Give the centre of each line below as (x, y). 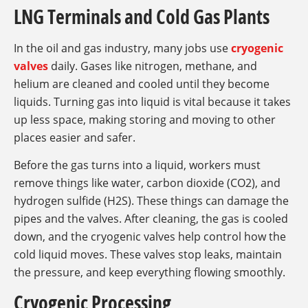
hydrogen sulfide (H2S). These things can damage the (151, 201)
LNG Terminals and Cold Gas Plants (142, 16)
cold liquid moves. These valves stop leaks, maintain (148, 255)
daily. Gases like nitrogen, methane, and (153, 66)
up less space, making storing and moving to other (145, 119)
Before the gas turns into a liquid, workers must (137, 165)
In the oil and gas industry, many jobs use (122, 48)
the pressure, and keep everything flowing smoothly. (150, 273)
